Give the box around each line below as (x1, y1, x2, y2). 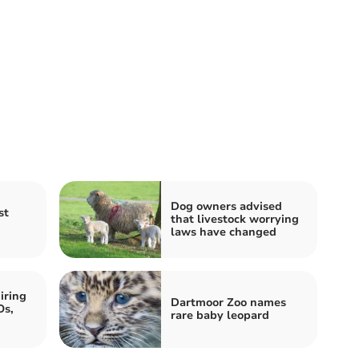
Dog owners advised (171, 198, 282, 214)
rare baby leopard (171, 307, 269, 323)
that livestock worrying (171, 211, 299, 227)
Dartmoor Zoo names (171, 294, 286, 310)
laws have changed (171, 224, 276, 240)
